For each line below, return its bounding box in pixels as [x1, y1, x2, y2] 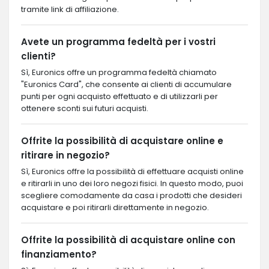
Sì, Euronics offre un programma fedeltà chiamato [21, 66, 217, 78]
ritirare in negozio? [21, 148, 110, 162]
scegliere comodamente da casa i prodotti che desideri [21, 189, 242, 201]
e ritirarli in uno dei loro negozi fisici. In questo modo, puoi [21, 177, 243, 189]
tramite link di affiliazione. [21, 3, 119, 15]
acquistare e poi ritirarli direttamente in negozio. [21, 201, 209, 213]
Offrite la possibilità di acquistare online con [21, 233, 235, 246]
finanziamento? [21, 247, 97, 261]
